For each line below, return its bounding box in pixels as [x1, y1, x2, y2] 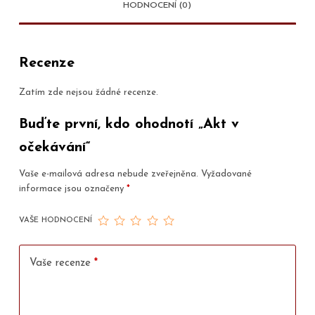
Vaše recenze [29, 258, 94, 269]
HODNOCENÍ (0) [123, 1, 192, 11]
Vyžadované [200, 169, 252, 179]
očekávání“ [18, 141, 91, 155]
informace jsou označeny [18, 184, 127, 194]
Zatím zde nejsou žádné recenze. [18, 87, 158, 97]
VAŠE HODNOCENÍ [18, 216, 92, 224]
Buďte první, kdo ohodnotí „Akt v [18, 117, 239, 132]
